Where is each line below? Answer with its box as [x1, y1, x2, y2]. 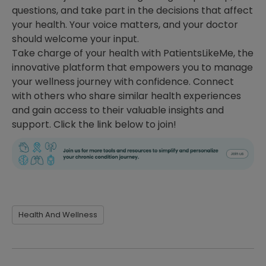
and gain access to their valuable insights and [12, 103, 224, 118]
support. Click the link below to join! [12, 118, 176, 132]
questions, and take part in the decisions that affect [12, 4, 253, 18]
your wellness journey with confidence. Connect [12, 75, 234, 89]
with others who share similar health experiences [12, 89, 241, 103]
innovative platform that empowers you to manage [12, 61, 253, 75]
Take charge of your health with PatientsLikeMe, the [12, 46, 254, 61]
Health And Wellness [18, 208, 97, 220]
